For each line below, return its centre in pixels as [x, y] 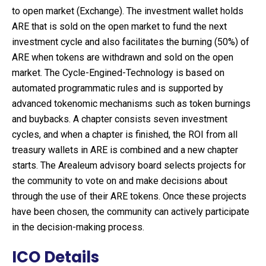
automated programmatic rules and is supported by [118, 88]
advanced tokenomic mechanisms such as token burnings [131, 104]
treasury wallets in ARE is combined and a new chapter [125, 150]
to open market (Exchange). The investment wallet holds [128, 11]
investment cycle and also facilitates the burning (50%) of [131, 42]
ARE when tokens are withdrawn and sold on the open [123, 57]
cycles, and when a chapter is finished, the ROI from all [125, 134]
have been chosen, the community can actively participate [131, 212]
